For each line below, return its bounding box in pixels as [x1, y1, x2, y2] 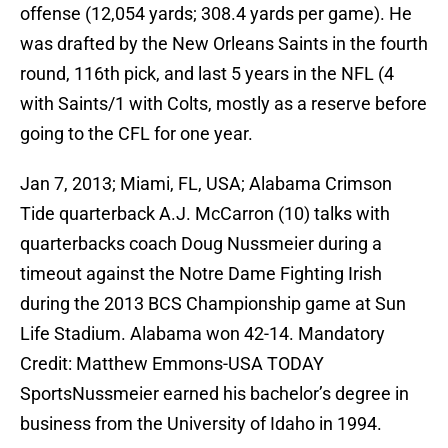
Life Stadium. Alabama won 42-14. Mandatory [20, 323, 385, 345]
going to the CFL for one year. [20, 123, 253, 145]
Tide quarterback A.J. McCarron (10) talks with [20, 203, 390, 225]
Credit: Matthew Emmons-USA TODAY [20, 353, 324, 375]
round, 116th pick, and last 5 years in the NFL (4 [20, 63, 394, 85]
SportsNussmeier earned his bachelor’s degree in [20, 383, 409, 405]
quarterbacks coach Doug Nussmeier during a [20, 233, 382, 255]
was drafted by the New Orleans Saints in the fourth [20, 33, 428, 55]
